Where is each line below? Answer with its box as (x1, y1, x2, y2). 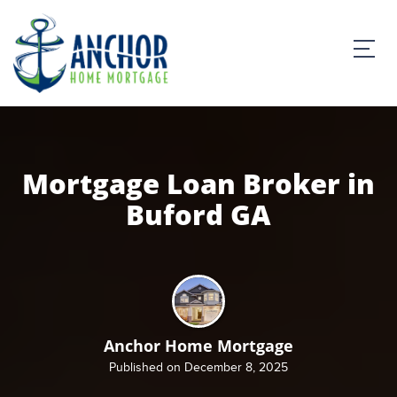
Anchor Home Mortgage (104, 335, 293, 356)
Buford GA (126, 196, 271, 233)
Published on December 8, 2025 (109, 361, 288, 375)
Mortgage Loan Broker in (22, 165, 375, 202)
